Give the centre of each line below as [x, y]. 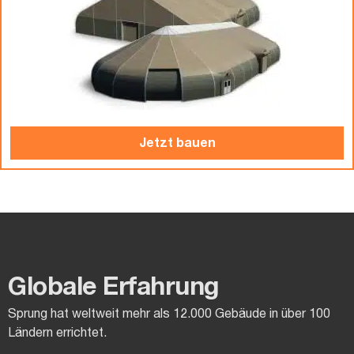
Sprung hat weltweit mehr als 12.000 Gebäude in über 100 [169, 314]
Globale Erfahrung [114, 288]
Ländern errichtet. [57, 333]
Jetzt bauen [177, 144]
